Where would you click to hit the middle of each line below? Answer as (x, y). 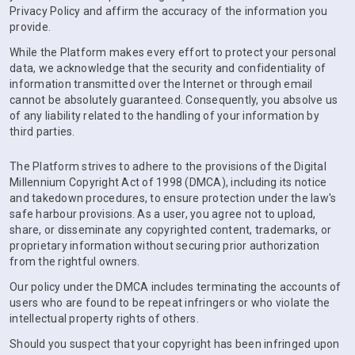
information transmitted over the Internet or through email (161, 84)
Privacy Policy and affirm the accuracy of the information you (169, 11)
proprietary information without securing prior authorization (164, 246)
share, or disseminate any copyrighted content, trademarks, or (171, 230)
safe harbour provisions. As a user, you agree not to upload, (162, 214)
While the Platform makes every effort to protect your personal (173, 52)
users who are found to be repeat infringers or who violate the (170, 303)
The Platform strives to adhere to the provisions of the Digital (168, 166)
